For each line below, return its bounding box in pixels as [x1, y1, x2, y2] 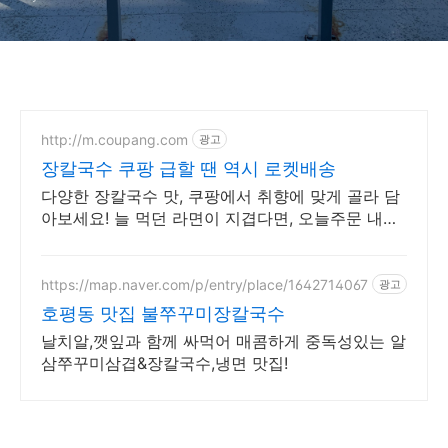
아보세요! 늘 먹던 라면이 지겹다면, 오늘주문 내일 [41, 208, 399, 228]
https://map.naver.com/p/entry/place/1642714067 [41, 275, 368, 293]
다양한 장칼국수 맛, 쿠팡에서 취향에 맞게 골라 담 [41, 186, 400, 206]
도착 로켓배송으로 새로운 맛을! [41, 230, 268, 250]
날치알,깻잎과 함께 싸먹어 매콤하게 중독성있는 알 [41, 331, 406, 351]
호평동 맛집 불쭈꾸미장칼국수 [41, 303, 285, 324]
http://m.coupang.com [41, 130, 188, 148]
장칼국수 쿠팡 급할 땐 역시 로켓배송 [41, 158, 336, 179]
